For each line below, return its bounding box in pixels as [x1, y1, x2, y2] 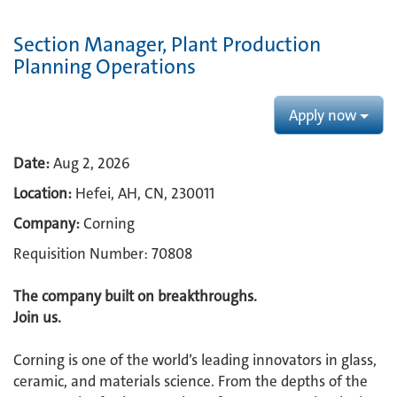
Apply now [289, 105, 360, 125]
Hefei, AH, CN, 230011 [75, 183, 214, 203]
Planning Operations [13, 53, 196, 80]
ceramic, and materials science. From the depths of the [13, 371, 368, 391]
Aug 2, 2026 [53, 153, 130, 173]
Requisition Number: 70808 [13, 244, 192, 263]
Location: [13, 183, 72, 203]
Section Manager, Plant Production [13, 31, 321, 58]
